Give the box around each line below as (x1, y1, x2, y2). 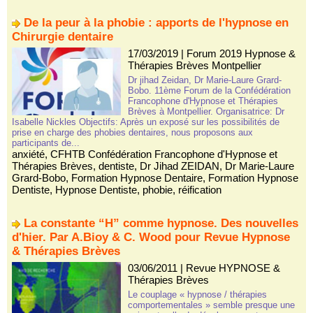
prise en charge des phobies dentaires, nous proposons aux (12, 127, 253, 138)
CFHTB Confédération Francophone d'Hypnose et (50, 148, 277, 160)
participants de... (12, 138, 80, 148)
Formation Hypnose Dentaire (71, 172, 203, 184)
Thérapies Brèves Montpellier (127, 59, 261, 71)
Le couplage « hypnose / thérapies (127, 289, 267, 300)
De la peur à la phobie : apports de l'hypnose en (24, 16, 289, 29)
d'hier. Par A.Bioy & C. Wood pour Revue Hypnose (12, 231, 290, 244)
